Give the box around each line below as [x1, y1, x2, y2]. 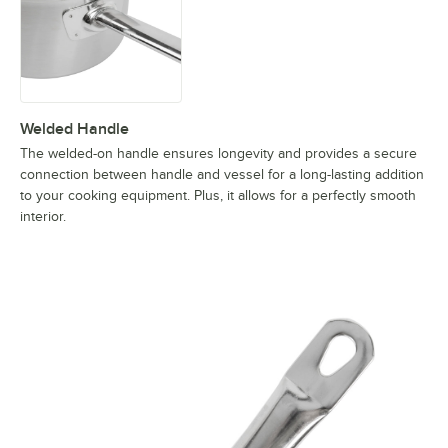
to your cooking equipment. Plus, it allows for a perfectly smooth [20, 188, 416, 204]
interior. [20, 209, 66, 225]
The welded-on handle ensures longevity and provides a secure [20, 146, 417, 162]
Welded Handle [20, 120, 129, 139]
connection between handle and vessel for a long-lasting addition [20, 167, 424, 183]
